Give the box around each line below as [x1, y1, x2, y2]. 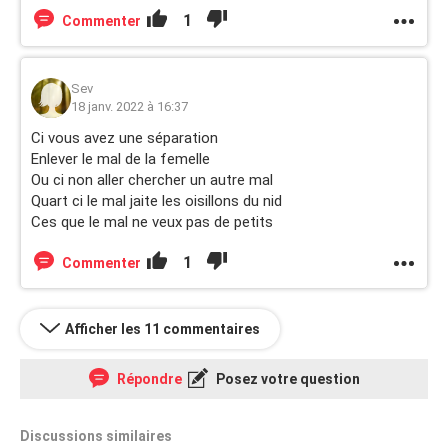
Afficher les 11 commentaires [65, 321, 260, 337]
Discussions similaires [20, 428, 172, 444]
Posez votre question [212, 371, 360, 387]
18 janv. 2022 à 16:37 [71, 99, 188, 114]
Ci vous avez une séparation [31, 129, 218, 147]
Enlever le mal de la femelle [31, 150, 210, 168]
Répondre [113, 371, 182, 387]
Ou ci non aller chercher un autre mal [31, 171, 277, 189]
